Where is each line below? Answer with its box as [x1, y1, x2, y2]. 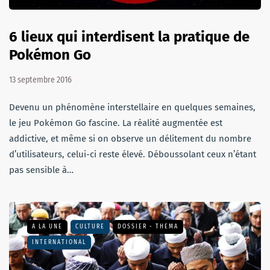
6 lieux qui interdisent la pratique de [9, 28, 250, 45]
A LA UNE [32, 222, 63, 230]
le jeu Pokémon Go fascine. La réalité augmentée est [9, 117, 222, 128]
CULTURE [75, 222, 105, 230]
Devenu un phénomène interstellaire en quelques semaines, [9, 101, 256, 113]
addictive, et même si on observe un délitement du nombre [9, 133, 251, 144]
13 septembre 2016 [9, 74, 72, 85]
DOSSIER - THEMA [118, 222, 178, 230]
